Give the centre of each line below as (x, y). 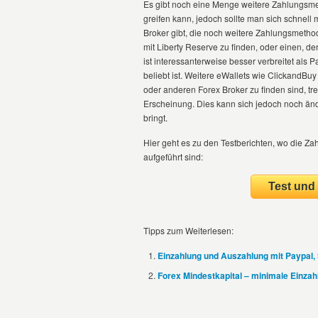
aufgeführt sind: (173, 157)
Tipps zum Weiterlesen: (188, 230)
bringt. (155, 117)
